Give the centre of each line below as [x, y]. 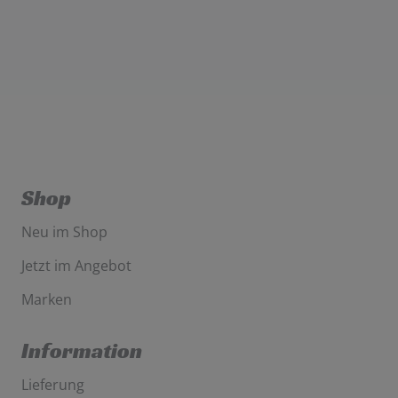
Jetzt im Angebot [76, 265]
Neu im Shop [64, 231]
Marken [47, 299]
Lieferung [53, 384]
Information [82, 350]
